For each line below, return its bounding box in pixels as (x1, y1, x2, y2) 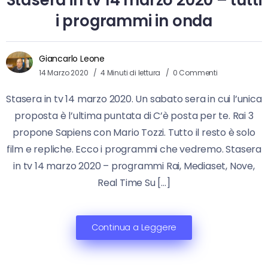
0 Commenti (172, 68, 218, 78)
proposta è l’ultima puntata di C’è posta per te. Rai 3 (14, 109, 254, 123)
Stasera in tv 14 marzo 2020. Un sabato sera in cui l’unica (6, 92, 262, 106)
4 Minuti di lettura (100, 68, 163, 78)
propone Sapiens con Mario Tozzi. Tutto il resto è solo (13, 126, 255, 140)
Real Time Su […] (98, 176, 170, 190)
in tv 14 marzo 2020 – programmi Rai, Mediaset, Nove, (13, 159, 255, 173)
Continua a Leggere (91, 221, 177, 234)
